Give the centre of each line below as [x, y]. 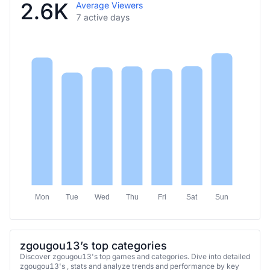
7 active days [103, 17]
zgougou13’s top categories [93, 245]
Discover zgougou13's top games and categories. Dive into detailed [135, 256]
